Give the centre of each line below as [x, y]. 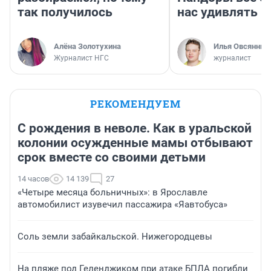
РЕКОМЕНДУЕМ [135, 104]
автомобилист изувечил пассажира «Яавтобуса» [122, 205]
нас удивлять [217, 12]
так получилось [65, 12]
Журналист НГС [81, 58]
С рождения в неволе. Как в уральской [135, 129]
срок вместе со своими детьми [112, 158]
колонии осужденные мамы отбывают [135, 143]
